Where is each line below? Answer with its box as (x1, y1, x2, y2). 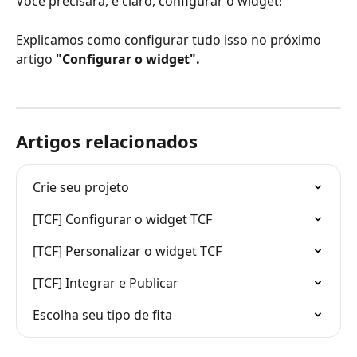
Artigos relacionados (16, 129, 198, 153)
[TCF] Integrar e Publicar (33, 274, 178, 292)
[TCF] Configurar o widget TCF (33, 210, 212, 228)
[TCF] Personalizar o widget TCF (33, 242, 222, 260)
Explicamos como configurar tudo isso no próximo (16, 30, 324, 49)
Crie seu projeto (33, 178, 129, 196)
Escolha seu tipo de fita (33, 306, 172, 324)
